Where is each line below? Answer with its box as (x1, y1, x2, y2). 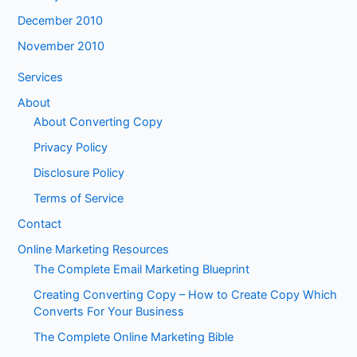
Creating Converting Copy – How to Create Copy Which (33, 287, 338, 302)
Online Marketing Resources (18, 242, 170, 257)
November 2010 (18, 38, 105, 53)
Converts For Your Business (33, 304, 185, 319)
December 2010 (18, 13, 104, 28)
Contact (18, 217, 62, 232)
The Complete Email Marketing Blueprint (33, 261, 250, 277)
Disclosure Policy (33, 166, 125, 181)
